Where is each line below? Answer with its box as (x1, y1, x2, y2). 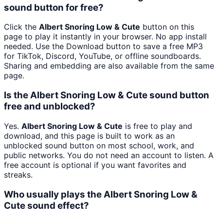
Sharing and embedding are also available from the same (4, 61, 214, 71)
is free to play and (123, 121, 192, 131)
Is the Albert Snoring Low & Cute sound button (4, 90, 209, 101)
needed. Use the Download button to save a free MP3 (4, 41, 203, 52)
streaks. (4, 169, 33, 180)
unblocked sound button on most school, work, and (4, 140, 194, 150)
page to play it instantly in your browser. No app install (4, 32, 207, 42)
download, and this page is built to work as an (4, 130, 175, 141)
